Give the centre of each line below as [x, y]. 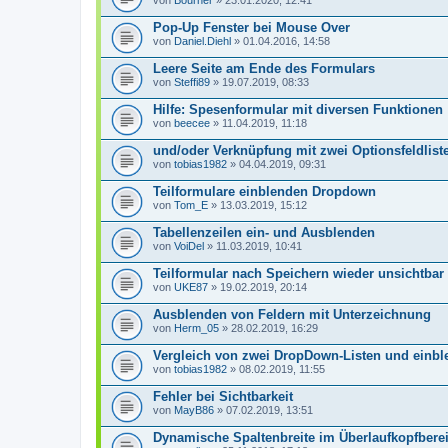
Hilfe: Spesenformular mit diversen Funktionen [298, 109]
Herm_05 [196, 328]
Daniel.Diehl [202, 41]
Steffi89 [192, 82]
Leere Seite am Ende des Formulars [264, 68]
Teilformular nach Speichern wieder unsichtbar [298, 273]
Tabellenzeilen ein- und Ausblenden [264, 232]
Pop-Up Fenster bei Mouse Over [251, 27]
